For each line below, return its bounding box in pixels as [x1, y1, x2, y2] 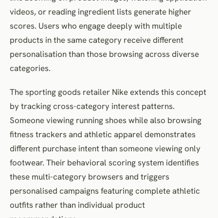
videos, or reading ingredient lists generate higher [10, 6, 191, 17]
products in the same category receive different [10, 34, 183, 45]
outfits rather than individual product [10, 199, 145, 210]
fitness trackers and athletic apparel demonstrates [10, 128, 196, 140]
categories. [10, 62, 51, 73]
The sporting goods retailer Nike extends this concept [10, 86, 206, 97]
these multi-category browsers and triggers [10, 171, 169, 182]
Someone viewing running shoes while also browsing [10, 114, 201, 126]
